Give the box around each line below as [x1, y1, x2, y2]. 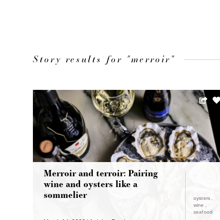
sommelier [44, 189, 87, 201]
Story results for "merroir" [33, 53, 175, 65]
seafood [193, 209, 213, 215]
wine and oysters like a [44, 178, 138, 191]
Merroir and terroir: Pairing [44, 167, 158, 180]
